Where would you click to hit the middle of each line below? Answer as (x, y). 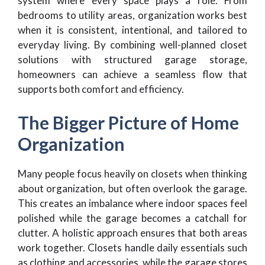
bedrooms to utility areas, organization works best (132, 15)
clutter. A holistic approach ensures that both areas (132, 232)
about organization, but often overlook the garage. (132, 188)
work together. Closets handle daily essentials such (132, 247)
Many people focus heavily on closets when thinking (132, 173)
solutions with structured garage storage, (132, 60)
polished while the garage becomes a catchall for (132, 218)
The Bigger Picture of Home (128, 122)
